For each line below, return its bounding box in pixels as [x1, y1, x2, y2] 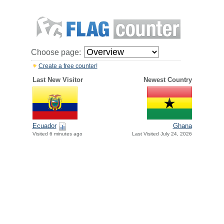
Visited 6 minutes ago [32, 131, 82, 137]
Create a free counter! [38, 62, 97, 69]
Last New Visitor [32, 76, 83, 83]
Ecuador [32, 122, 56, 130]
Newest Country [143, 76, 192, 83]
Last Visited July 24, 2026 [131, 131, 192, 137]
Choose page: [30, 48, 81, 56]
